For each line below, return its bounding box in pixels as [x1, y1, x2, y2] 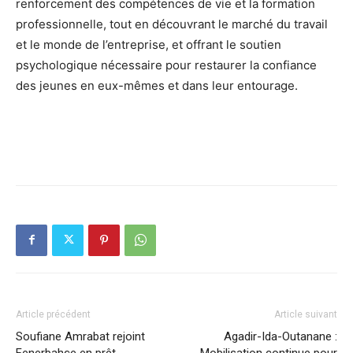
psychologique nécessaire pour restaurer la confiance [16, 57, 317, 72]
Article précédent [16, 308, 91, 320]
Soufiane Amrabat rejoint [16, 329, 145, 344]
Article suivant [274, 308, 337, 320]
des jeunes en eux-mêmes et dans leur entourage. [16, 77, 298, 93]
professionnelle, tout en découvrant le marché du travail [16, 16, 328, 32]
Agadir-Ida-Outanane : [224, 329, 337, 344]
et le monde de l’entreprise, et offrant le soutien [16, 36, 281, 52]
